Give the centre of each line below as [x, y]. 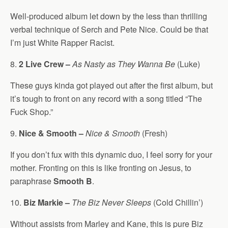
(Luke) [188, 64]
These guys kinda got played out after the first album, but [111, 85]
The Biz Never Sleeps [111, 202]
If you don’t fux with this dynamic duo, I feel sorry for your [111, 154]
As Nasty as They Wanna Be [124, 64]
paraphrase [32, 181]
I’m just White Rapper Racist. [62, 42]
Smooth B [73, 181]
